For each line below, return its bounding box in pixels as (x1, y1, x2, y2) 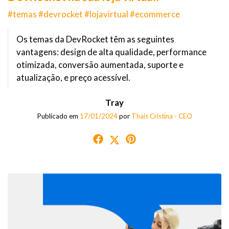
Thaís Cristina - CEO (131, 112, 192, 120)
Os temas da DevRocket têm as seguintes (16, 34, 174, 44)
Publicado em (37, 112, 80, 120)
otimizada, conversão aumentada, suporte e (16, 59, 184, 70)
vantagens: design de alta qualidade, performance (16, 47, 207, 57)
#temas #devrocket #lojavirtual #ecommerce (8, 9, 180, 19)
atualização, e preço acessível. (16, 72, 130, 83)
